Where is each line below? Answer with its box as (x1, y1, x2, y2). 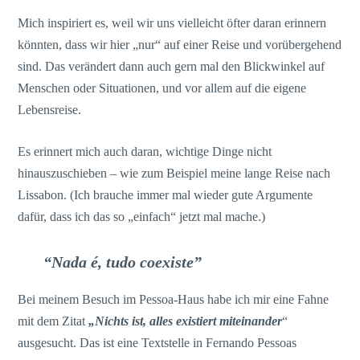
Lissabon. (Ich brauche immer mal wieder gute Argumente (18, 188, 313, 202)
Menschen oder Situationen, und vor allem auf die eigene (18, 80, 307, 95)
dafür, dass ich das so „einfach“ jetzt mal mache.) (18, 210, 266, 224)
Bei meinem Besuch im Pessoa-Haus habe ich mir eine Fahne (18, 292, 329, 306)
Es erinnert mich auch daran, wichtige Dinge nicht (18, 145, 272, 159)
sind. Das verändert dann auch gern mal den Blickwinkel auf (18, 59, 325, 73)
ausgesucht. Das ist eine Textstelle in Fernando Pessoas (18, 335, 297, 350)
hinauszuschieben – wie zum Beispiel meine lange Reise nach (18, 166, 331, 181)
